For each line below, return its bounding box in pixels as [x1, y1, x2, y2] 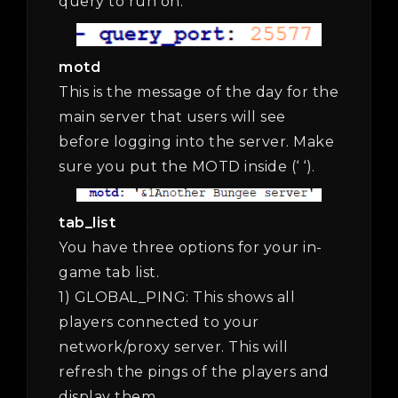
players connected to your [59, 314, 259, 331]
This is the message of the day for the [59, 84, 338, 101]
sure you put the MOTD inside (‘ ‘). [59, 158, 315, 176]
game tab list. [59, 264, 159, 282]
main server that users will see [59, 108, 286, 126]
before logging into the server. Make [59, 133, 334, 151]
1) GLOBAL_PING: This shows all [59, 289, 295, 306]
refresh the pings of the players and [59, 363, 329, 381]
